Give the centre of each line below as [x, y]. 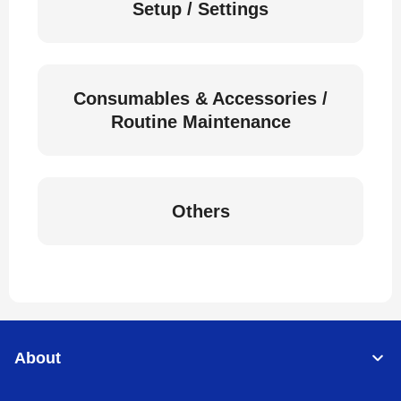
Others [200, 211]
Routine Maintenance [200, 122]
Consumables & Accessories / [200, 98]
